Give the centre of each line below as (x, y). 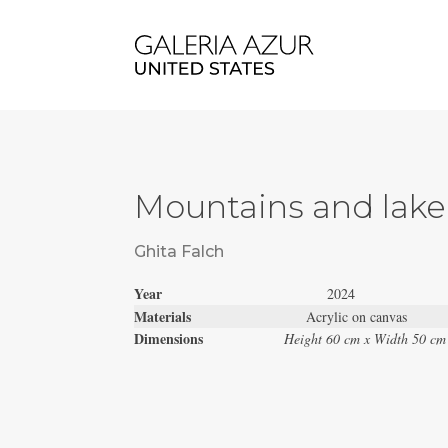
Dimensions (169, 338)
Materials (220, 316)
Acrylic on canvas (357, 316)
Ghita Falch (179, 252)
